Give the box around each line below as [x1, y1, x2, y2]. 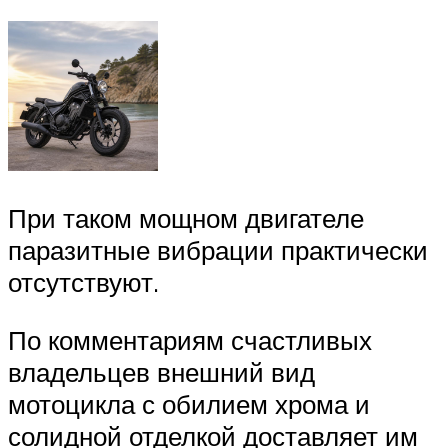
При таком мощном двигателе [8, 202, 364, 235]
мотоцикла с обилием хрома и [8, 387, 370, 420]
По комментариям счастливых [8, 323, 372, 356]
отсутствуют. [8, 266, 159, 299]
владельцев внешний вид [8, 355, 315, 388]
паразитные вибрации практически [8, 234, 428, 267]
